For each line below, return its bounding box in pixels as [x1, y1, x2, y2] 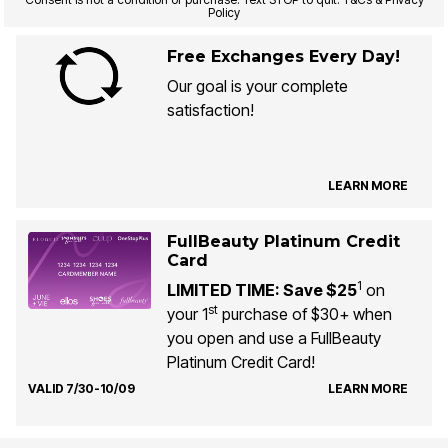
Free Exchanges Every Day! [166, 47, 400, 67]
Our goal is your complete [166, 76, 348, 97]
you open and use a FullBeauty [166, 328, 381, 349]
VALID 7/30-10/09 [28, 380, 135, 396]
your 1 [166, 304, 208, 325]
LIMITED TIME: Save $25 [166, 280, 357, 301]
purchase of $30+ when [217, 304, 392, 325]
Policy [208, 5, 240, 21]
